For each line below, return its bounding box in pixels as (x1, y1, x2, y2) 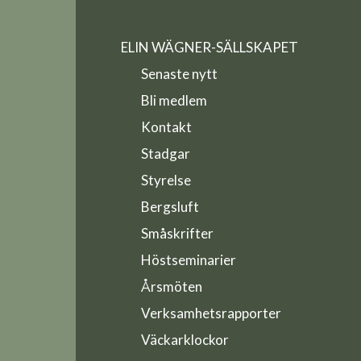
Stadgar (140, 144, 190, 162)
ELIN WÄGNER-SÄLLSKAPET (120, 38, 298, 56)
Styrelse (140, 171, 191, 189)
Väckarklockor (140, 330, 229, 348)
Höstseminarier (140, 251, 236, 268)
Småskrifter (140, 224, 214, 242)
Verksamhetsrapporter (140, 304, 281, 322)
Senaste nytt (140, 64, 218, 82)
